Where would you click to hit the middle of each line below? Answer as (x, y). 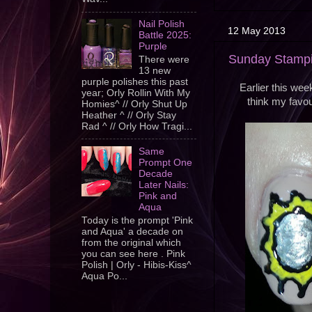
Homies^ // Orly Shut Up (134, 104)
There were (164, 60)
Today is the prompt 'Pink (137, 220)
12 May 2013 (257, 31)
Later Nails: (164, 185)
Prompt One (166, 162)
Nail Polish (162, 24)
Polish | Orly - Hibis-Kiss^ (136, 265)
